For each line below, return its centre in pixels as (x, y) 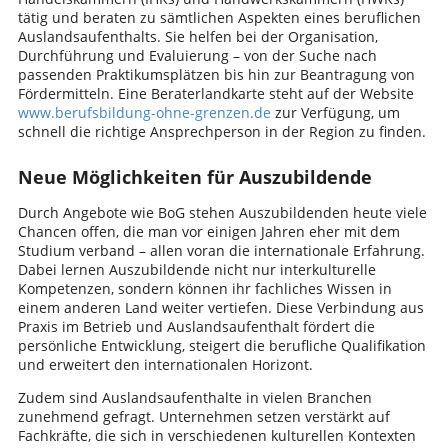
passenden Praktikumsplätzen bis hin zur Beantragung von (216, 74)
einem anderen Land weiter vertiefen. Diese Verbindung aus (220, 307)
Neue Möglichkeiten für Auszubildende (194, 176)
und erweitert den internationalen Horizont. (165, 364)
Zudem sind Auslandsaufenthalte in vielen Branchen (194, 397)
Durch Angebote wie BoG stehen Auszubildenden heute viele (222, 212)
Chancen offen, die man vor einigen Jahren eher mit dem (208, 231)
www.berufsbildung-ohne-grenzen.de (144, 112)
